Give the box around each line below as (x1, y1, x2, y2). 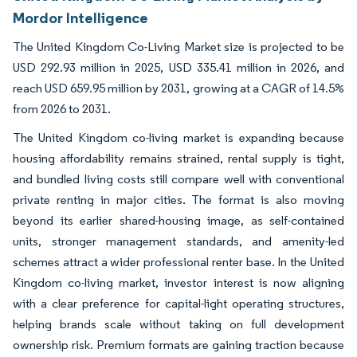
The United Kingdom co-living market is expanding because (13, 130, 344, 145)
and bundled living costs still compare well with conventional (13, 171, 344, 186)
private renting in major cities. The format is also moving (13, 192, 344, 207)
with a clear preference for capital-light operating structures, (13, 296, 344, 311)
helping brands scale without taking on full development (13, 316, 344, 331)
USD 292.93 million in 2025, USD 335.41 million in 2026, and (13, 60, 344, 75)
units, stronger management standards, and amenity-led (13, 233, 344, 249)
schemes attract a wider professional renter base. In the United (13, 254, 344, 269)
